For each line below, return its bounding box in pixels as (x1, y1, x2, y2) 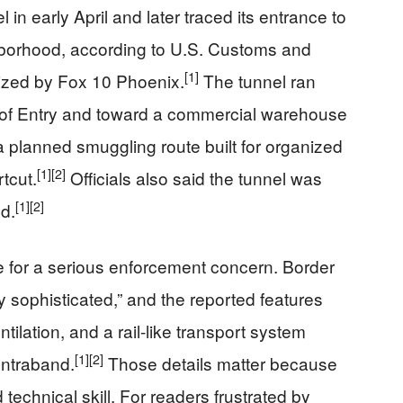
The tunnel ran (199, 68, 316, 93)
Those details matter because (103, 351, 337, 375)
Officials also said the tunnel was (66, 166, 322, 190)
